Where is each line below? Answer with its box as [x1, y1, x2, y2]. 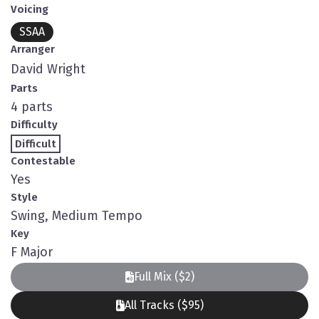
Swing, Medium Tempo [11, 208, 142, 224]
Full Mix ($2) [133, 270, 194, 283]
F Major [11, 244, 53, 260]
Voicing [11, 3, 48, 16]
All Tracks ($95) [124, 298, 204, 312]
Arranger [11, 43, 55, 56]
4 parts [11, 99, 53, 115]
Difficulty [11, 118, 58, 131]
